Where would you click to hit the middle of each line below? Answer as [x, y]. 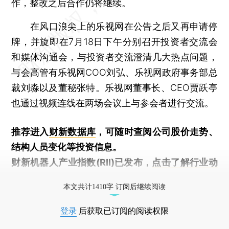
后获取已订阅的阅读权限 [123, 211]
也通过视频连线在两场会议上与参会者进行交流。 [113, 103]
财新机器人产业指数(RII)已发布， [82, 162]
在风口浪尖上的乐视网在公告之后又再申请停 [114, 26]
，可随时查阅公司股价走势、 [157, 131]
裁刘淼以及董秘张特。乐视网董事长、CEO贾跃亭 [114, 87]
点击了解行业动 [185, 162]
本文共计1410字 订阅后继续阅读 [114, 187]
